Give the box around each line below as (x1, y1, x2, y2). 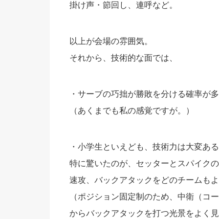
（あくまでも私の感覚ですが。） (69, 106, 194, 115)
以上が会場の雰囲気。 (69, 36, 153, 46)
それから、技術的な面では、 (69, 53, 177, 63)
